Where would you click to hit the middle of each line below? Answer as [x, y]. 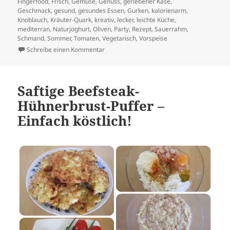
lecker [126, 20]
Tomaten [87, 38]
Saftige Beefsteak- [79, 91]
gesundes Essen [101, 10]
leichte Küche [156, 20]
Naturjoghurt [72, 29]
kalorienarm [169, 10]
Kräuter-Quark [71, 20]
